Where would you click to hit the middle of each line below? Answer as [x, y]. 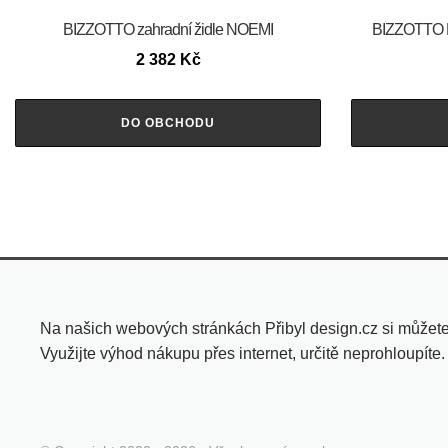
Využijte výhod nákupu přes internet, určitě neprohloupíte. [243, 353]
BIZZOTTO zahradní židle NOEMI [168, 29]
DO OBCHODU [168, 122]
